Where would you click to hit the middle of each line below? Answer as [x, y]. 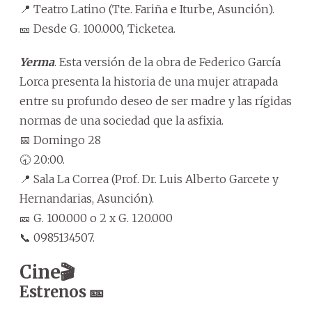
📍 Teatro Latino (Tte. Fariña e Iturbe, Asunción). [147, 9]
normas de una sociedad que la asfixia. [122, 120]
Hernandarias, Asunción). [87, 198]
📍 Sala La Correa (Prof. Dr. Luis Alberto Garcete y [149, 179]
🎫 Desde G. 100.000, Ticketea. [97, 28]
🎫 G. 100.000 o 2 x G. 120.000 [96, 218]
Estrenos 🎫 [62, 291]
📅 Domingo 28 [60, 140]
